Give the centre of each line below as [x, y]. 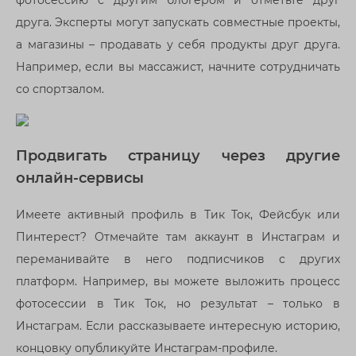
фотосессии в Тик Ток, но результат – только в [178, 303]
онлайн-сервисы [80, 178]
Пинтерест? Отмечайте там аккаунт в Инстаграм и [178, 236]
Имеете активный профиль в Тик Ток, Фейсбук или [178, 214]
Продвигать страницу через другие [178, 156]
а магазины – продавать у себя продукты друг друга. [178, 45]
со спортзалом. [60, 89]
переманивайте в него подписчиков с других [178, 259]
